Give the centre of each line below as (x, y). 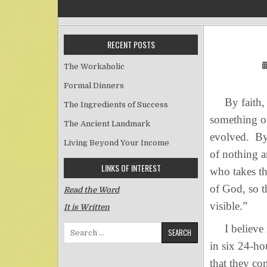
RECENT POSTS (131, 44)
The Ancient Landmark (107, 124)
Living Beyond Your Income (117, 143)
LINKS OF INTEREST (131, 168)
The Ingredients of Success (116, 105)
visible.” (229, 206)
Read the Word (91, 190)
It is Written (87, 207)
